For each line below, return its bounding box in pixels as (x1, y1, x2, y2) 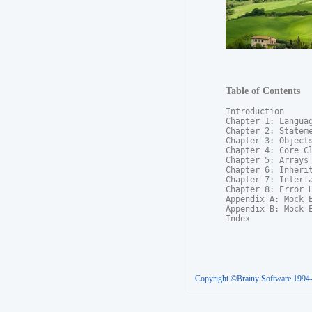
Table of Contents (226, 84, 300, 96)
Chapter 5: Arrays (226, 155, 309, 165)
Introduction (226, 106, 284, 116)
